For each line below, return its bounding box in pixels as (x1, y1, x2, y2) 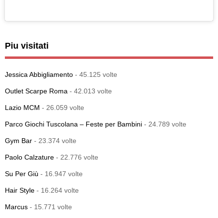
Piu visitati (5, 40, 49, 51)
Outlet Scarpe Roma (5, 87, 68, 95)
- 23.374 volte (32, 136, 76, 145)
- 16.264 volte (35, 186, 79, 194)
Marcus (5, 202, 28, 211)
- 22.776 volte (54, 153, 98, 161)
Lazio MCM (5, 103, 40, 111)
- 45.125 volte (73, 70, 117, 78)
